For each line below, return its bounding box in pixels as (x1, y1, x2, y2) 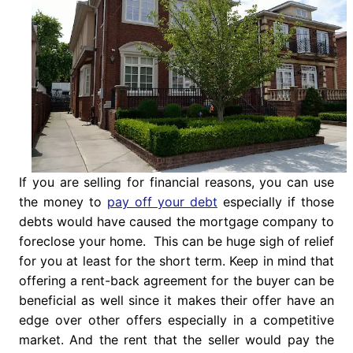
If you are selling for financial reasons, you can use (18, 174, 335, 191)
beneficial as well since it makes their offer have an (18, 292, 335, 309)
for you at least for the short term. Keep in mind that (18, 253, 335, 269)
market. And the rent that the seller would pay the (18, 332, 335, 348)
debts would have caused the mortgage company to (18, 214, 335, 230)
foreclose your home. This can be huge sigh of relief (18, 233, 335, 250)
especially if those (217, 194, 335, 210)
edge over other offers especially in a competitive (18, 312, 335, 329)
